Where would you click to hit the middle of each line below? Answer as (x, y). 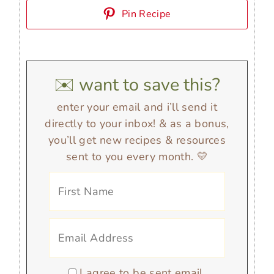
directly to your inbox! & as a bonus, (137, 123)
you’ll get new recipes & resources (137, 140)
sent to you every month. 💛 (137, 156)
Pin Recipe (145, 14)
